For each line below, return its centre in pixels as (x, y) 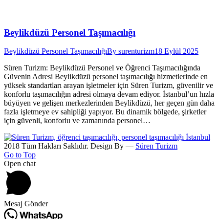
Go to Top (20, 155)
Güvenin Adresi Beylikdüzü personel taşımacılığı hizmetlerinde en (106, 77)
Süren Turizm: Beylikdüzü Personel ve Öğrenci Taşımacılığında (102, 68)
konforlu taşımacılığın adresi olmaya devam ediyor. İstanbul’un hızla (109, 94)
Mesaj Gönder (26, 204)
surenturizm (136, 51)
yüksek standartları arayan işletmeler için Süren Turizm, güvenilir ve (109, 86)
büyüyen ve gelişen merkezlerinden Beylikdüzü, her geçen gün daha (109, 103)
